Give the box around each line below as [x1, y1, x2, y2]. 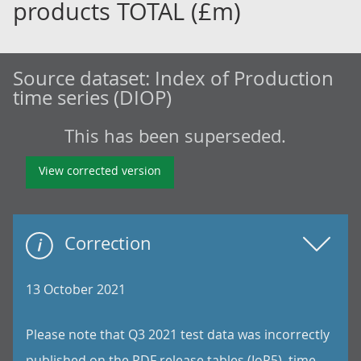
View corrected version [39, 163, 161, 178]
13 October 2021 [26, 280, 126, 298]
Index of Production [155, 65, 334, 91]
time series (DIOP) [13, 85, 172, 110]
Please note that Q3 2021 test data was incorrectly [26, 326, 330, 343]
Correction [64, 231, 151, 255]
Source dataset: [13, 65, 155, 91]
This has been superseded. [64, 124, 286, 147]
